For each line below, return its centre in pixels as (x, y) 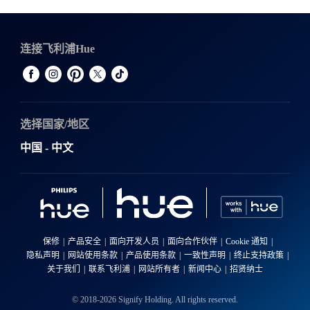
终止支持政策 (259, 256)
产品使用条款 (151, 256)
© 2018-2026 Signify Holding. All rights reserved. (155, 300)
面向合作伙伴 (192, 242)
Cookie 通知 (246, 242)
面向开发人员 (134, 242)
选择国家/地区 (54, 125)
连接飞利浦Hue (57, 49)
